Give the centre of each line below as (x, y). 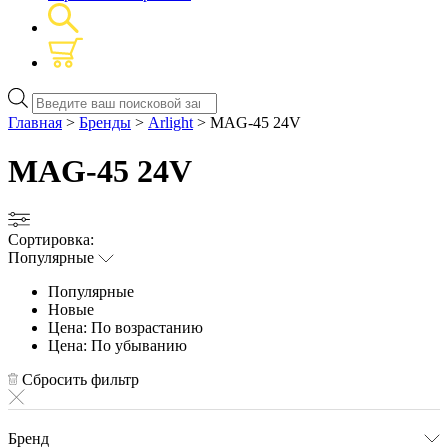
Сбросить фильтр (78, 379)
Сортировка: (51, 239)
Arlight (170, 122)
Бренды (105, 122)
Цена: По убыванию (117, 345)
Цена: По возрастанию (125, 327)
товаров (58, 113)
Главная (35, 122)
